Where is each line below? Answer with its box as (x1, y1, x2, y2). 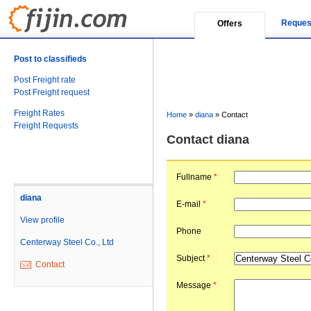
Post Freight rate (14, 75, 76, 85)
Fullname (176, 172, 214, 182)
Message (176, 280, 213, 290)
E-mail (176, 199, 203, 209)
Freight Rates (14, 108, 65, 118)
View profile (20, 215, 65, 225)
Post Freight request (14, 87, 90, 97)
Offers (217, 19, 242, 28)
